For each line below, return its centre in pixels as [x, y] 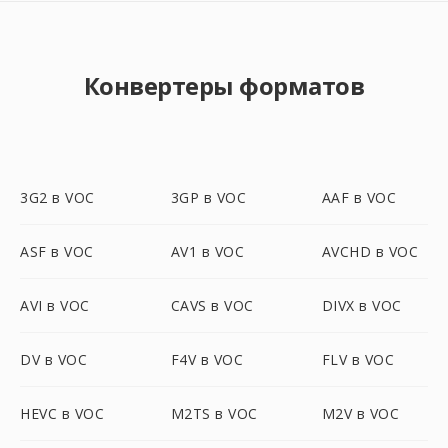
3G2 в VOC [57, 197]
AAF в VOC [359, 197]
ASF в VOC [57, 251]
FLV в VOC [358, 359]
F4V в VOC [207, 359]
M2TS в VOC [214, 413]
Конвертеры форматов [224, 85]
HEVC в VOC [62, 413]
